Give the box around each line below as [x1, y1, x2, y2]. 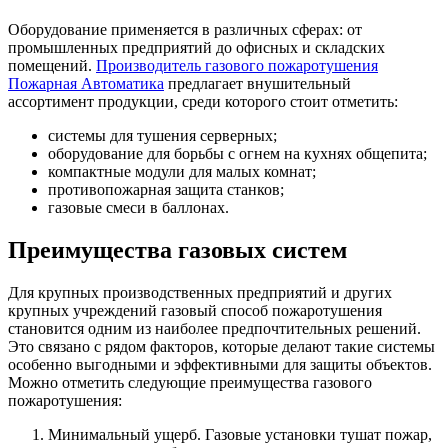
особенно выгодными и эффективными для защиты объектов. [8, 355, 432, 373]
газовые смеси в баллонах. [48, 198, 229, 216]
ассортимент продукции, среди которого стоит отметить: [8, 92, 398, 110]
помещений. [8, 56, 96, 74]
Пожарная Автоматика [8, 74, 164, 92]
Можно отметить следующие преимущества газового [8, 373, 372, 391]
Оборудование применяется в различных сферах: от [8, 20, 362, 38]
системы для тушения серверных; [48, 126, 277, 144]
